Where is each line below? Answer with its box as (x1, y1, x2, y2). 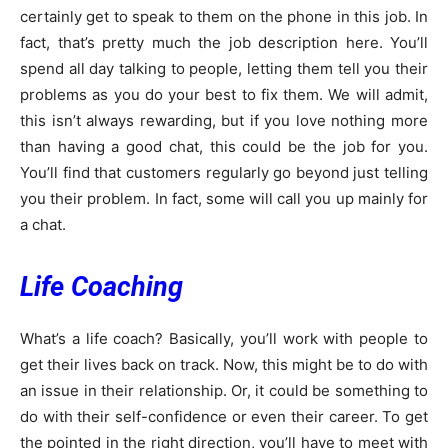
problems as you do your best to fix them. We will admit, (20, 85, 428, 105)
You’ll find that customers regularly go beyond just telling (20, 163, 428, 183)
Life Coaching (20, 271, 183, 304)
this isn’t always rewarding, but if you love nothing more (20, 111, 428, 131)
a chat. (20, 215, 66, 235)
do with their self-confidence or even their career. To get (20, 407, 428, 427)
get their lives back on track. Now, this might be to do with (20, 355, 428, 375)
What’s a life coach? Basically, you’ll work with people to (20, 329, 428, 349)
